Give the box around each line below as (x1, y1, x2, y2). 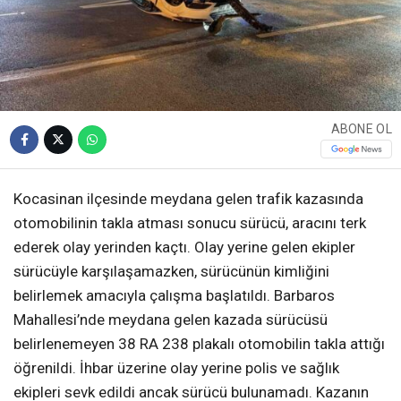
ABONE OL (330, 122, 392, 137)
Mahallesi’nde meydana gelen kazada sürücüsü (13, 310, 328, 328)
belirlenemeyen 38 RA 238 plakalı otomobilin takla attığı (13, 334, 385, 353)
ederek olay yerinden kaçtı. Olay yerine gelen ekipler (13, 237, 355, 256)
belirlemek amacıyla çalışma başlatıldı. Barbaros (13, 286, 335, 304)
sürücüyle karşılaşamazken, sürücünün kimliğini (13, 261, 329, 280)
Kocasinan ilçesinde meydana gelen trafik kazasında (13, 189, 363, 208)
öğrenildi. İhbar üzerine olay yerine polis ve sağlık (13, 358, 339, 377)
